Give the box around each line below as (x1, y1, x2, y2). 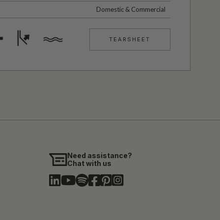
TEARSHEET (109, 35, 151, 43)
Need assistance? (67, 151, 133, 160)
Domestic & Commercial (96, 5, 165, 13)
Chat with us (67, 159, 112, 167)
